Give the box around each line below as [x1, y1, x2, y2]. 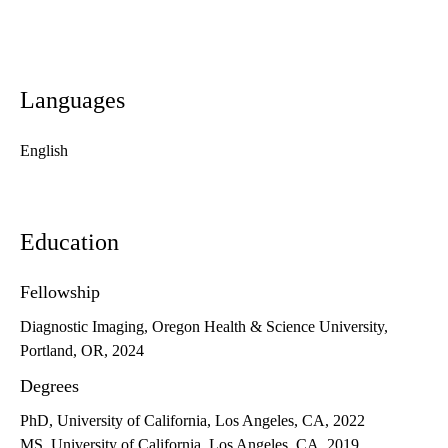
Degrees [20, 376, 79, 397]
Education [20, 229, 119, 256]
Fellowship [20, 282, 100, 303]
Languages [20, 87, 125, 114]
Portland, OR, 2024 [20, 342, 144, 360]
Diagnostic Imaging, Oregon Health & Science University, [20, 318, 388, 336]
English [20, 142, 68, 160]
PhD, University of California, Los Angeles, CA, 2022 [20, 412, 365, 430]
